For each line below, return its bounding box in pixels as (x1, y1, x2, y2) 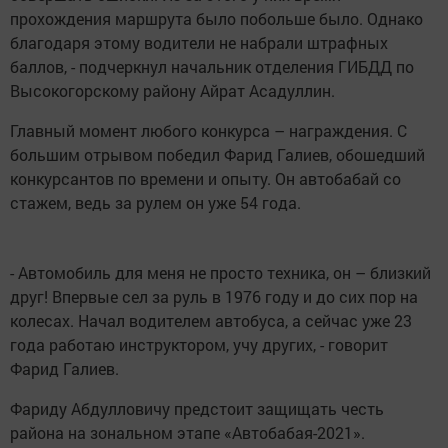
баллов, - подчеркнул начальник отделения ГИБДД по (10, 56, 414, 78)
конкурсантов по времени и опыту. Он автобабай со (10, 168, 401, 190)
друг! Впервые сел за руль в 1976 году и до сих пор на (10, 286, 418, 308)
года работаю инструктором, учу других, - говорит (10, 334, 388, 356)
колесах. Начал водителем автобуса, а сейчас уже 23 (10, 310, 412, 332)
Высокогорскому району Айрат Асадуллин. (10, 80, 335, 102)
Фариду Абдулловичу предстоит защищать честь (10, 398, 384, 420)
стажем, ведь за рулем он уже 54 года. (10, 192, 301, 214)
